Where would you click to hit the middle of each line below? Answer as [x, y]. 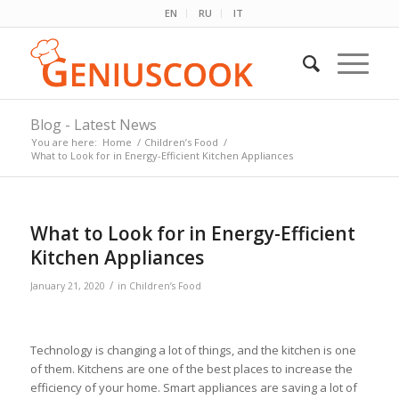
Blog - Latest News [93, 125]
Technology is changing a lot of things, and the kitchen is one [193, 350]
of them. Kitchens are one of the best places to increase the [191, 369]
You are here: [64, 142]
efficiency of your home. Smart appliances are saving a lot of [193, 388]
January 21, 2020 [67, 286]
